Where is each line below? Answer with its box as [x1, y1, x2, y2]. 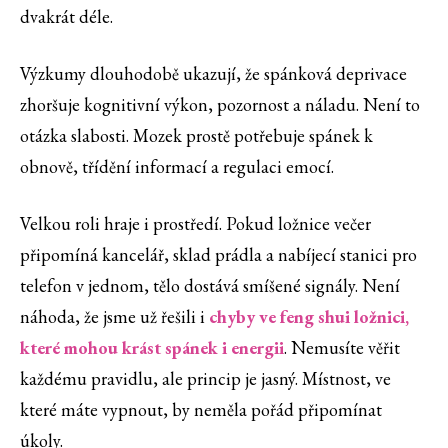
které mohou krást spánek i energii [20, 336, 284, 360]
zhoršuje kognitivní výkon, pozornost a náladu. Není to [20, 93, 420, 117]
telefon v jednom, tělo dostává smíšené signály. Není [20, 274, 400, 298]
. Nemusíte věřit [284, 336, 400, 360]
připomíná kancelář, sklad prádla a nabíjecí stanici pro [20, 243, 417, 267]
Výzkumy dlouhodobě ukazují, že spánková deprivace [20, 62, 407, 86]
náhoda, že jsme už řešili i [20, 305, 209, 329]
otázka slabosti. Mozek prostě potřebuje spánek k [20, 124, 373, 148]
